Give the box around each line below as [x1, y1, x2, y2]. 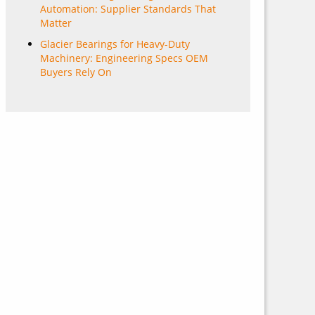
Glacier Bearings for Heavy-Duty [40, 37, 190, 51]
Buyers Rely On [40, 65, 112, 79]
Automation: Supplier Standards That [40, 2, 216, 15]
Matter [40, 16, 72, 30]
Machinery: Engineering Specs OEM [40, 51, 208, 65]
